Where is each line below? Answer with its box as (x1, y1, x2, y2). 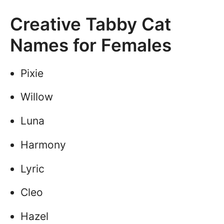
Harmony (20, 138, 66, 151)
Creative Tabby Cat (10, 13, 171, 34)
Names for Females (10, 34, 171, 55)
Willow (20, 90, 53, 103)
